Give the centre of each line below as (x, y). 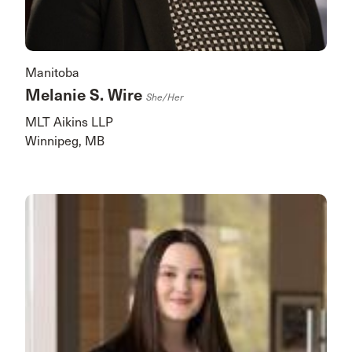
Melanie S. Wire (86, 95)
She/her (165, 97)
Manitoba (52, 72)
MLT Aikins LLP (69, 122)
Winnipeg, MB (65, 141)
